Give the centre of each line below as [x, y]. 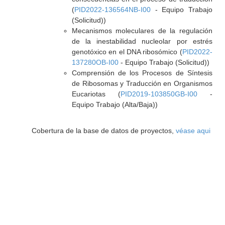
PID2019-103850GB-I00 [159, 94]
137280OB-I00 [95, 62]
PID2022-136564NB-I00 [112, 10]
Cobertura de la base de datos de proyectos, [103, 131]
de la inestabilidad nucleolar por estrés [142, 41]
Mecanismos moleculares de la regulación [142, 31]
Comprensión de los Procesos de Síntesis [142, 73]
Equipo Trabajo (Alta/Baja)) [115, 104]
